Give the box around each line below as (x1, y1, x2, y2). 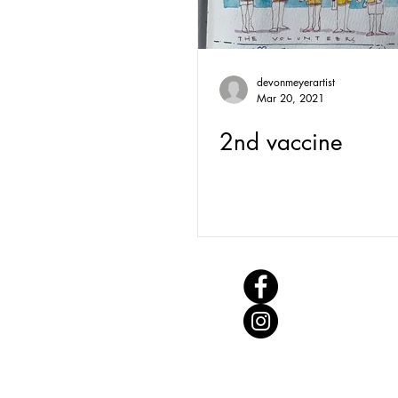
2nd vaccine (219, 127, 343, 157)
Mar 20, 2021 (257, 91, 324, 106)
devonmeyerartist (257, 75, 335, 90)
